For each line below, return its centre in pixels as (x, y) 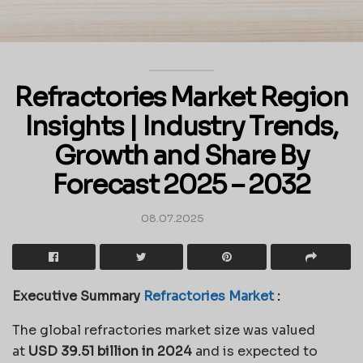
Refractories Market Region (181, 98)
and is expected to (255, 351)
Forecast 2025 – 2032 (181, 185)
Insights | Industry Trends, (181, 127)
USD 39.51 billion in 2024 (110, 351)
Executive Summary (78, 296)
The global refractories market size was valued (164, 330)
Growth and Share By (181, 156)
